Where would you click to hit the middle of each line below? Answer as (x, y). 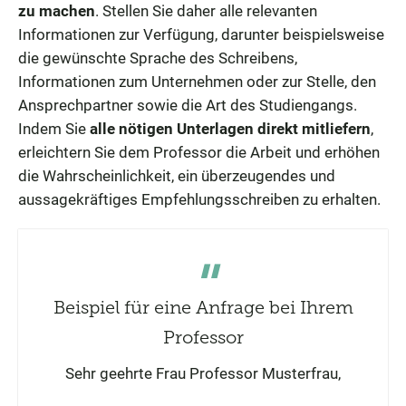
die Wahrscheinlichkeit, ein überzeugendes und (177, 175)
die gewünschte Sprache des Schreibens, (158, 58)
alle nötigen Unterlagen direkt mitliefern (230, 128)
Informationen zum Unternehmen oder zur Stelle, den (197, 81)
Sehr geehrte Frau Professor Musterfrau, (203, 373)
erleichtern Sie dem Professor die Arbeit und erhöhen (199, 152)
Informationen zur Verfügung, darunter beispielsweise (201, 34)
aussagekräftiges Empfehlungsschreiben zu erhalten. (199, 199)
